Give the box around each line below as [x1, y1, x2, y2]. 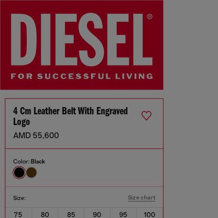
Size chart [128, 194, 155, 201]
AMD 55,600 [13, 131, 59, 141]
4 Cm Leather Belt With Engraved [13, 106, 128, 118]
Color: [13, 158, 31, 165]
